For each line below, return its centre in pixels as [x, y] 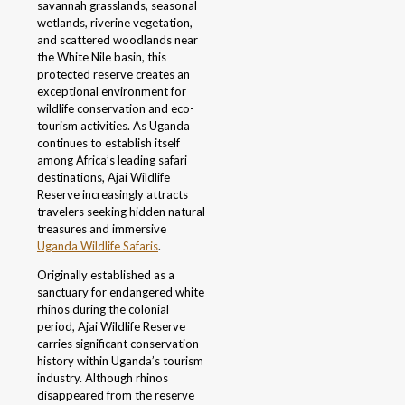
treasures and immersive [102, 229]
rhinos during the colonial [103, 310]
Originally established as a [106, 275]
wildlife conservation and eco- [116, 109]
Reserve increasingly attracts [113, 195]
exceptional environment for [112, 92]
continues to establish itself [108, 143]
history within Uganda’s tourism [120, 361]
